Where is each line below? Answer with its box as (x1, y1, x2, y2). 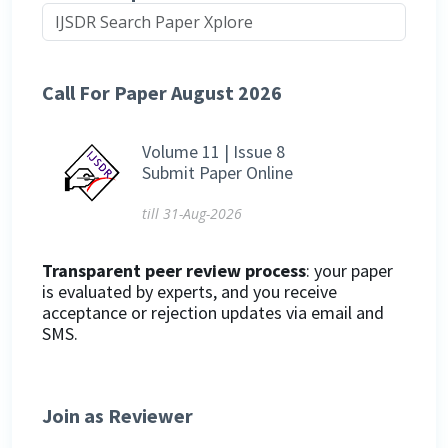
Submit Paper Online (142, 160, 293, 184)
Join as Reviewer (42, 402, 193, 428)
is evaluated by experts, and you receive (42, 279, 337, 303)
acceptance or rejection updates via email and (42, 300, 384, 324)
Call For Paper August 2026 (42, 79, 282, 105)
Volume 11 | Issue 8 (142, 139, 285, 163)
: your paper (306, 258, 393, 282)
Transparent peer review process (42, 258, 306, 282)
